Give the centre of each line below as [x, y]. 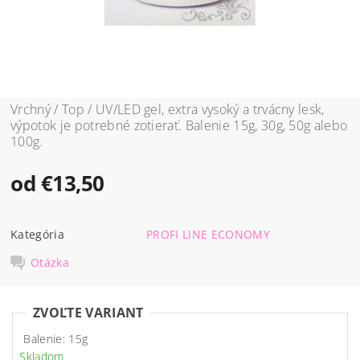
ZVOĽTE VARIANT [88, 313]
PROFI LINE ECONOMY [208, 234]
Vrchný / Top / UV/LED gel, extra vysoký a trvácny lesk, [168, 109]
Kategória [37, 234]
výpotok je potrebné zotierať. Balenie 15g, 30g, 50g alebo [179, 125]
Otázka [50, 262]
